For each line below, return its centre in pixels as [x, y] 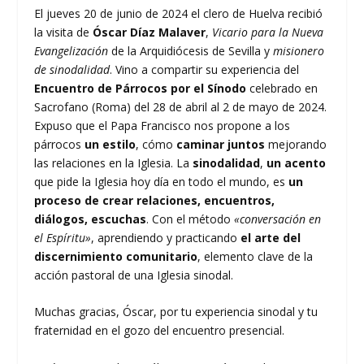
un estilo [110, 144]
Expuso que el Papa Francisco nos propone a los [162, 125]
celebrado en [282, 88]
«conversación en [278, 219]
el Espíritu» [63, 237]
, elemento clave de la [256, 256]
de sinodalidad [72, 69]
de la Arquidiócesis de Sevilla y [193, 50]
